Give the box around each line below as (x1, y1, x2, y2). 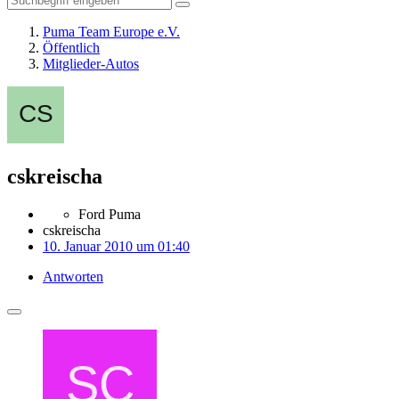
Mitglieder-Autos (43, 56, 139, 71)
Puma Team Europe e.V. (43, 24, 180, 39)
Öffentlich (43, 40, 100, 55)
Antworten (43, 268, 103, 284)
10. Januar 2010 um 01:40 (43, 238, 190, 254)
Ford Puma (78, 206, 141, 222)
